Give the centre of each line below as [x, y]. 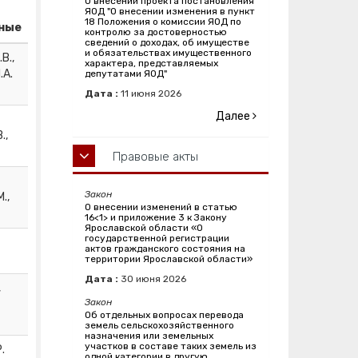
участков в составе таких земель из [171, 346]
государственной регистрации [157, 239]
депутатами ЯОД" [126, 74]
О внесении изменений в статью [161, 207]
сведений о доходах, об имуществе [167, 43]
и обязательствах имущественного [168, 53]
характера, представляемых [151, 64]
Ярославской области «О [144, 228]
